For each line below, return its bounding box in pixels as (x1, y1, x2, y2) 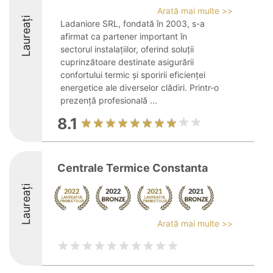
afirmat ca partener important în (60, 31, 187, 41)
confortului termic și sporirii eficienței (60, 69, 205, 80)
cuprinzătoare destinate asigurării (60, 57, 194, 67)
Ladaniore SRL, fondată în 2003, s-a (60, 18, 205, 29)
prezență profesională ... (60, 95, 157, 105)
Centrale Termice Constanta (57, 161, 208, 174)
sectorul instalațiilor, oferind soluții (60, 44, 194, 54)
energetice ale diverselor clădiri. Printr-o (60, 82, 219, 93)
